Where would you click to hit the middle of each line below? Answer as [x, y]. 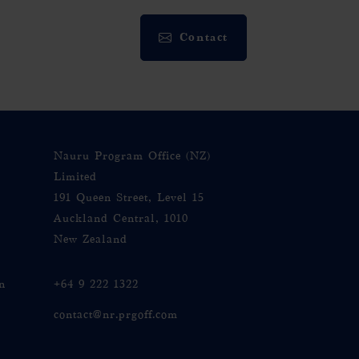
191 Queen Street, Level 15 [129, 198]
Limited [75, 177]
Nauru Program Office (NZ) [132, 156]
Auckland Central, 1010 [121, 218]
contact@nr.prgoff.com [116, 315]
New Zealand [91, 239]
